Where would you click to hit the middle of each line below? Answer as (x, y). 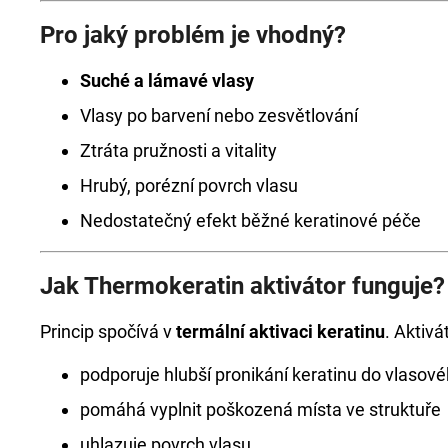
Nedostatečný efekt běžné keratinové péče (250, 220)
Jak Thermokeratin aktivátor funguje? (242, 285)
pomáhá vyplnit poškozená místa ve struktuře (260, 409)
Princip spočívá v (108, 331)
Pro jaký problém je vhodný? (193, 34)
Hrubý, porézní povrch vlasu (189, 185)
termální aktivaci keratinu (280, 331)
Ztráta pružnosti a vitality (178, 150)
